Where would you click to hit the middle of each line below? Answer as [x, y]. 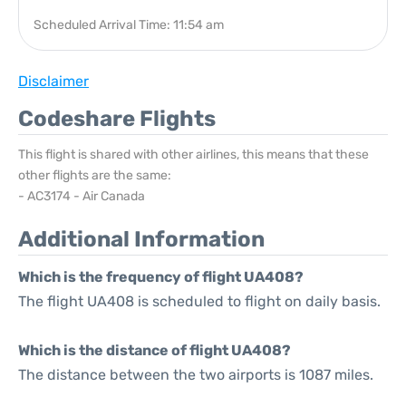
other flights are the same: [95, 175]
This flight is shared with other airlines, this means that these [193, 155]
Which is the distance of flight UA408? [155, 350]
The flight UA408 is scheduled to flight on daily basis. [199, 301]
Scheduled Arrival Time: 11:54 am [129, 25]
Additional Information [141, 239]
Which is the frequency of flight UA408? [161, 277]
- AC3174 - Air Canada [82, 196]
